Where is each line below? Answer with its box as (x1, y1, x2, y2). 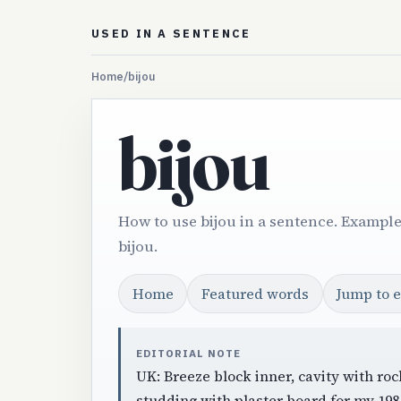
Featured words (200, 284, 309, 304)
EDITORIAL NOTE (136, 346, 241, 360)
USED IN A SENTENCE (91, 26, 252, 42)
